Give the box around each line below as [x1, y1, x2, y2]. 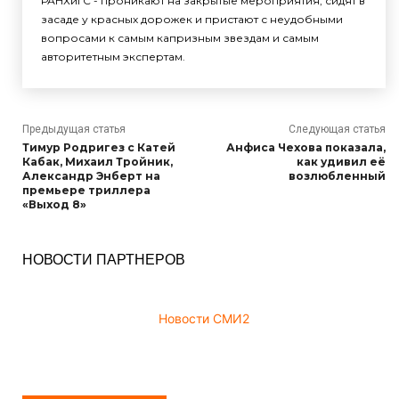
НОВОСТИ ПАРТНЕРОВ [22, 248, 185, 269]
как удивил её [296, 155, 386, 168]
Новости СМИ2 [159, 311, 249, 326]
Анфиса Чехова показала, [225, 141, 386, 154]
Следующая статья [288, 123, 386, 135]
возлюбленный [288, 169, 386, 183]
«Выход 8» [22, 198, 86, 211]
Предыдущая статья [22, 123, 126, 135]
